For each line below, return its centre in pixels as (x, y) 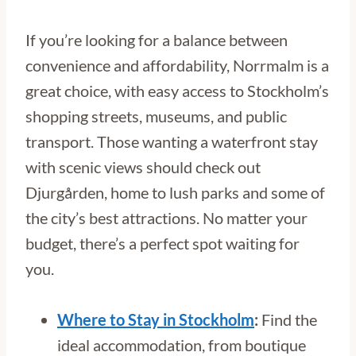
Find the (288, 319)
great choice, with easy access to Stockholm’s (177, 91)
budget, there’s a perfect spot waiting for (163, 243)
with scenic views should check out (143, 167)
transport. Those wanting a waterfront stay (172, 141)
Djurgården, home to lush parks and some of (175, 192)
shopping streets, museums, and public (156, 116)
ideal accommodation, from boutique (182, 345)
